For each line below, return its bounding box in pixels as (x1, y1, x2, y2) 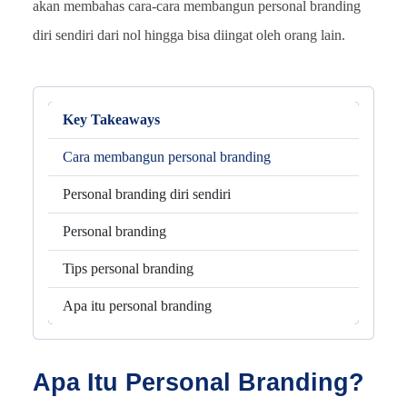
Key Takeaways (63, 111, 160, 127)
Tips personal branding (63, 260, 194, 276)
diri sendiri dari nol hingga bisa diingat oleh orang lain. (33, 26, 345, 43)
